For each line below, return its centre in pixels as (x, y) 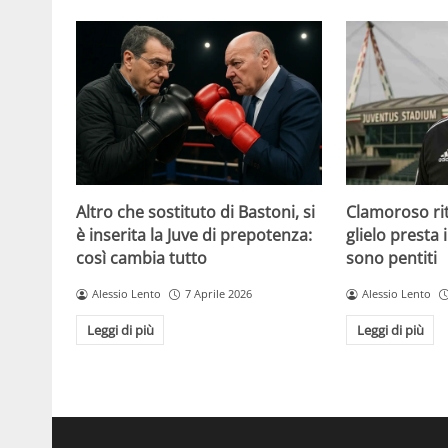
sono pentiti (392, 258)
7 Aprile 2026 (218, 294)
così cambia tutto (141, 258)
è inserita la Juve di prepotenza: (194, 235)
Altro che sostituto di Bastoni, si (195, 212)
